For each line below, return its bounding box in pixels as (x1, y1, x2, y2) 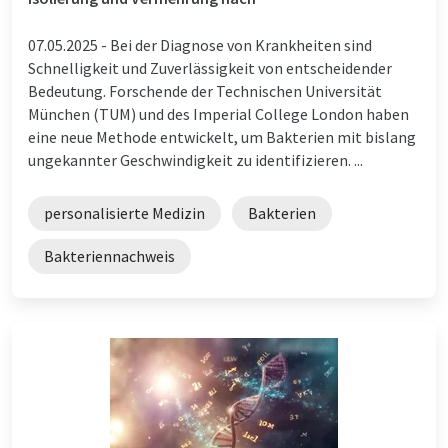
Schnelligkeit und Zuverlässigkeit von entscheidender (28, 57, 392, 78)
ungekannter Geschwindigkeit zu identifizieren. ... (28, 149, 363, 170)
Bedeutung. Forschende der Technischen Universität (28, 80, 382, 101)
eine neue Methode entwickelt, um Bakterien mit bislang (28, 126, 416, 147)
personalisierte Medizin (44, 202, 205, 223)
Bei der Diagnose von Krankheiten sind (110, 34, 372, 55)
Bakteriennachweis (44, 245, 175, 266)
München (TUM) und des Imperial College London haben (28, 103, 409, 124)
